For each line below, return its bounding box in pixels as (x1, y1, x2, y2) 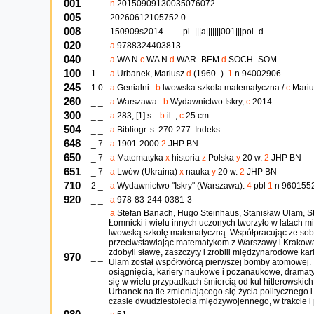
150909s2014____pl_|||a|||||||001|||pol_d (109, 27, 264, 36)
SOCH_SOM (228, 55, 277, 64)
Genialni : (116, 83, 156, 93)
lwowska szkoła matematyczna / (162, 83, 286, 93)
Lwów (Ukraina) (116, 167, 179, 177)
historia (171, 153, 202, 163)
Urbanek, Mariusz (116, 69, 186, 78)
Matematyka (116, 153, 165, 163)
